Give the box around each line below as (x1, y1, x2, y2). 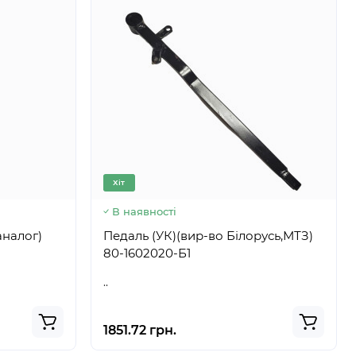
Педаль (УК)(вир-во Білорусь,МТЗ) (103, 228, 313, 243)
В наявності (111, 205, 176, 218)
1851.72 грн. (103, 323, 176, 338)
